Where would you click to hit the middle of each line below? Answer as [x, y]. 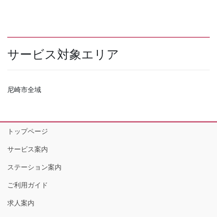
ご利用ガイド [28, 185]
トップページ [28, 132]
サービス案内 [28, 149]
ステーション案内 [34, 167]
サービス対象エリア [63, 54]
